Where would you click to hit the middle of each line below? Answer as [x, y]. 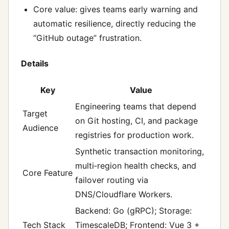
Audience [40, 128]
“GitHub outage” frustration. [87, 38]
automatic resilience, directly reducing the [114, 24]
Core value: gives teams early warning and [116, 9]
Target [35, 113]
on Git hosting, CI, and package [136, 120]
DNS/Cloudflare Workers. [124, 194]
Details [35, 63]
